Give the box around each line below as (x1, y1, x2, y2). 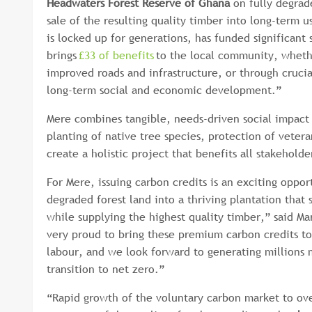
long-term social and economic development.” (47, 82, 285, 97)
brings (47, 47, 79, 63)
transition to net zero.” (47, 261, 171, 276)
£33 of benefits (79, 47, 154, 63)
